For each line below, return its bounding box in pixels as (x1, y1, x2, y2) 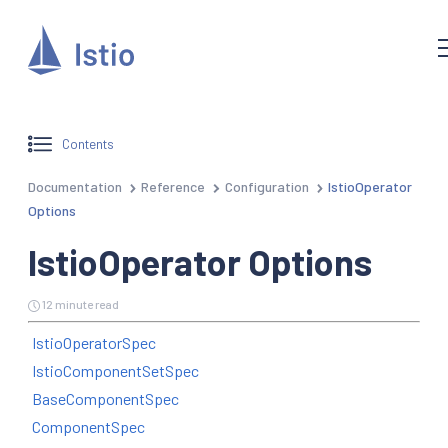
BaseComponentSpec (32, 388, 179, 408)
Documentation (28, 177, 122, 195)
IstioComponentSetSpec (32, 360, 199, 380)
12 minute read (42, 296, 119, 311)
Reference (141, 177, 206, 195)
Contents (62, 135, 115, 153)
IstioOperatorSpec (32, 332, 156, 352)
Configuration (224, 177, 309, 195)
